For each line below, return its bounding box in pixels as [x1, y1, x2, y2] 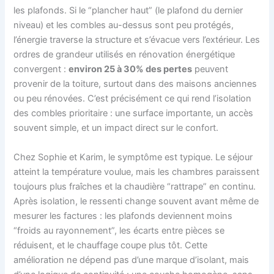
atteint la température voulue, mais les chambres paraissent [13, 166, 260, 177]
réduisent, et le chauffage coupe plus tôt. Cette [13, 239, 208, 251]
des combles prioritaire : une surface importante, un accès [13, 108, 254, 119]
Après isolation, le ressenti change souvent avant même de [13, 195, 259, 207]
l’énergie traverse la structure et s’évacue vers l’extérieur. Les [13, 34, 261, 46]
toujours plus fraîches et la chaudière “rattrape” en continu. [13, 180, 256, 192]
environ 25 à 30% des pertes [68, 64, 193, 75]
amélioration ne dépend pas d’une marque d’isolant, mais [13, 254, 250, 265]
